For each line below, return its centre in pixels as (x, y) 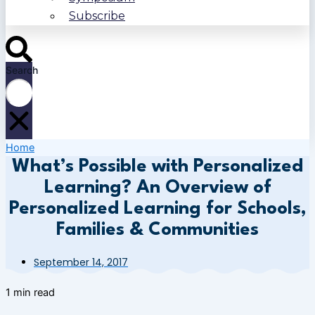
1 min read (30, 292)
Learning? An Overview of (157, 188)
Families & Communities (157, 230)
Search (22, 70)
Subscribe (97, 16)
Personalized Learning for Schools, (157, 209)
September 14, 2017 (81, 263)
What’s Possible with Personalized (157, 167)
